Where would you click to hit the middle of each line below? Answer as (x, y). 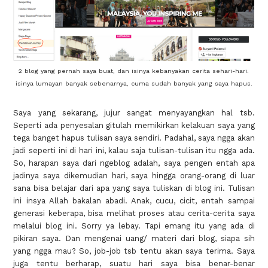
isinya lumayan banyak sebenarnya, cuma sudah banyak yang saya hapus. (134, 84)
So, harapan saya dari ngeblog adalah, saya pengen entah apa (134, 163)
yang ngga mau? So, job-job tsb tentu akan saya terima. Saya (134, 251)
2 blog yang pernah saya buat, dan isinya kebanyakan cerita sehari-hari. (134, 71)
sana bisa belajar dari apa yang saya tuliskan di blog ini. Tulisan (134, 188)
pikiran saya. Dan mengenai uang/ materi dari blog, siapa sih (134, 238)
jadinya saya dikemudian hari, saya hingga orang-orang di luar (134, 175)
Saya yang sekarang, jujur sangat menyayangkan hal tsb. (134, 112)
